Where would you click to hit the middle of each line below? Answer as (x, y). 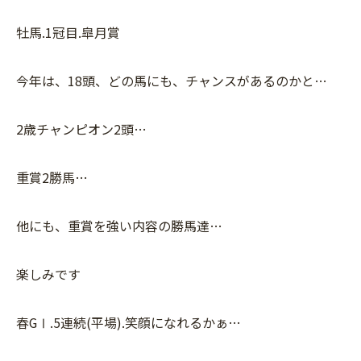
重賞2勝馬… (52, 177)
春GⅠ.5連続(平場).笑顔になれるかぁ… (129, 322)
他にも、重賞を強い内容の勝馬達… (119, 225)
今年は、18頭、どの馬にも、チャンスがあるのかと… (172, 80)
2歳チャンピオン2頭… (81, 129)
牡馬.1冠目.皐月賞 (68, 32)
